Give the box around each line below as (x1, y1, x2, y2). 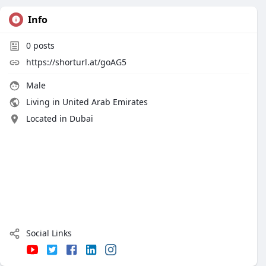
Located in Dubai (26, 113, 93, 124)
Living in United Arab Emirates (24, 96, 148, 107)
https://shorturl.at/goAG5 (26, 56, 126, 68)
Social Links (24, 227, 72, 239)
